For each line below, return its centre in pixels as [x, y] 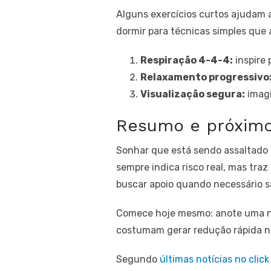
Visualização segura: [193, 94]
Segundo [138, 259]
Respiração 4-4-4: [187, 60]
